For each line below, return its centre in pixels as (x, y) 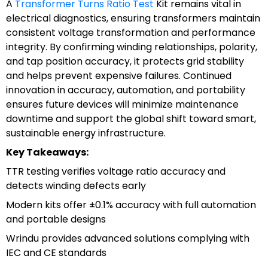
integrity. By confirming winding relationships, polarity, (132, 47)
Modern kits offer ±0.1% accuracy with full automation (131, 205)
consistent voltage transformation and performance (131, 32)
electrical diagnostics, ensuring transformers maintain (133, 18)
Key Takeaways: (47, 152)
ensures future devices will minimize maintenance (122, 104)
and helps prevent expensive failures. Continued (119, 75)
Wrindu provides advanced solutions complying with (128, 238)
